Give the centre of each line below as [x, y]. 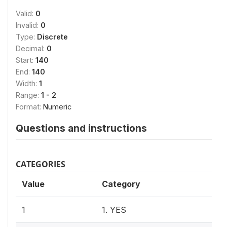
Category [121, 184]
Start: [26, 60]
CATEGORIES [41, 164]
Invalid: [28, 25]
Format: [29, 106]
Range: [28, 95]
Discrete [52, 36]
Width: [27, 83]
